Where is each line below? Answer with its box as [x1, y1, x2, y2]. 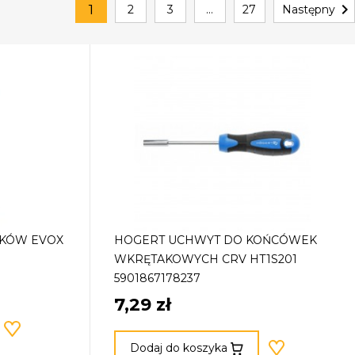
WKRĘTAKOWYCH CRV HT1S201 [114, 251, 298, 266]
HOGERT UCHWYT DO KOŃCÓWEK [114, 232, 318, 247]
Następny [281, 2, 335, 17]
